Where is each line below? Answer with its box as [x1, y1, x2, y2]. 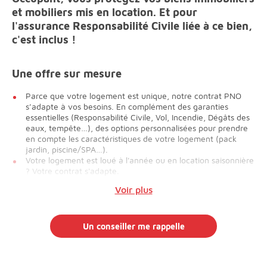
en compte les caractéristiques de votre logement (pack [26, 133, 237, 144]
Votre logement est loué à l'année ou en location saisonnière [26, 155, 254, 166]
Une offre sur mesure [12, 67, 122, 80]
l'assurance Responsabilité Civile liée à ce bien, [12, 20, 252, 33]
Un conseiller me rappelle [82, 221, 185, 231]
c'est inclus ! [12, 33, 76, 46]
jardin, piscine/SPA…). [26, 144, 108, 155]
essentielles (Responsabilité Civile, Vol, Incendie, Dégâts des [26, 112, 250, 123]
